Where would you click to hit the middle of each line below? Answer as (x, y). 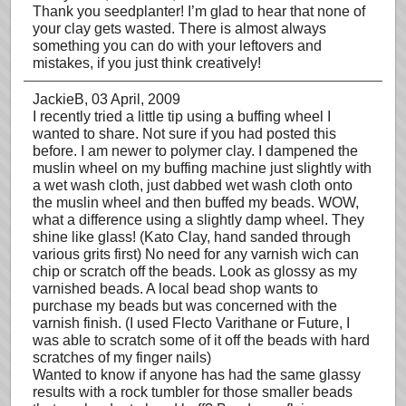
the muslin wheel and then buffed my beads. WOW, (196, 203)
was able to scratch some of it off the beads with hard (201, 340)
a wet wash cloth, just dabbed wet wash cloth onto (193, 185)
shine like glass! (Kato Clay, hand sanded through (192, 237)
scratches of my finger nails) (122, 358)
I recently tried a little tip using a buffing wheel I (182, 116)
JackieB (58, 99)
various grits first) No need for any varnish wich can (196, 254)
